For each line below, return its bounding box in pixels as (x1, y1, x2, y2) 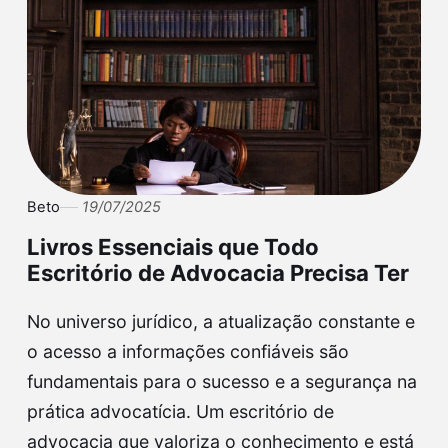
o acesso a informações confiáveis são (26, 341, 349, 363)
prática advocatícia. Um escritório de (26, 401, 334, 423)
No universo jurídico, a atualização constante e (26, 311, 415, 333)
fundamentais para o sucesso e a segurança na (26, 371, 417, 393)
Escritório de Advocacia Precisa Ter (26, 259, 409, 286)
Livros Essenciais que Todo (26, 233, 319, 260)
